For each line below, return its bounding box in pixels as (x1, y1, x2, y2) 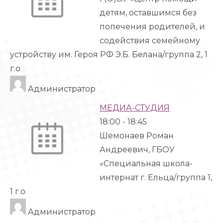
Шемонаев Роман (100, 131, 174, 140)
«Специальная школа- (100, 159, 193, 168)
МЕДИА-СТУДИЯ (100, 103, 170, 112)
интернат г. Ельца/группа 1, (100, 173, 212, 182)
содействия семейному (100, 36, 200, 45)
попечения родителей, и (100, 22, 205, 31)
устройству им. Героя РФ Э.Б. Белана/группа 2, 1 (10, 50, 208, 59)
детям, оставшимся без (100, 8, 197, 17)
